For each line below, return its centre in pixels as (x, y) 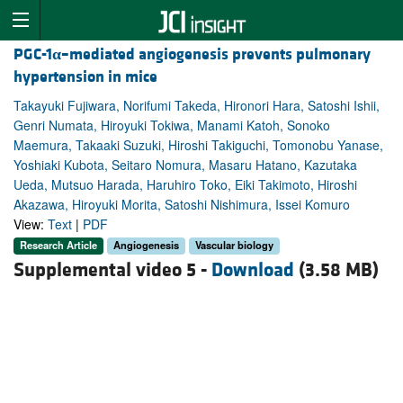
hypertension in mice (85, 77)
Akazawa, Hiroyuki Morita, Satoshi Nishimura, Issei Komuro (182, 205)
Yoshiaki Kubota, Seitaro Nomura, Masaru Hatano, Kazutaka (185, 165)
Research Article (58, 245)
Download (253, 270)
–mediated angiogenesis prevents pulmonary (216, 55)
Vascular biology (234, 245)
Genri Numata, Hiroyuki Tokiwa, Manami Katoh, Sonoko (172, 125)
